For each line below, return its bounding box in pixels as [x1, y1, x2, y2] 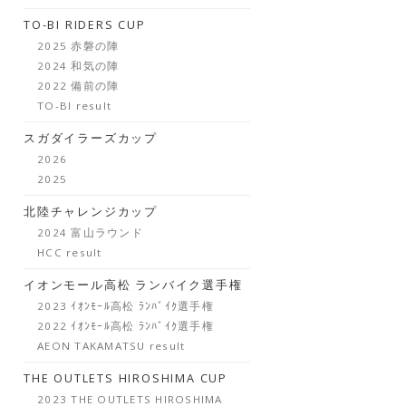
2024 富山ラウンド [37, 226, 143, 239]
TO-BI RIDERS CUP [24, 17, 146, 33]
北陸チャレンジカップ [24, 204, 158, 219]
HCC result [37, 246, 102, 259]
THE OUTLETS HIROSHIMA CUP [24, 371, 227, 386]
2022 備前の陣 [37, 79, 120, 92]
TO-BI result [37, 99, 112, 112]
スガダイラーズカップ [24, 130, 158, 146]
